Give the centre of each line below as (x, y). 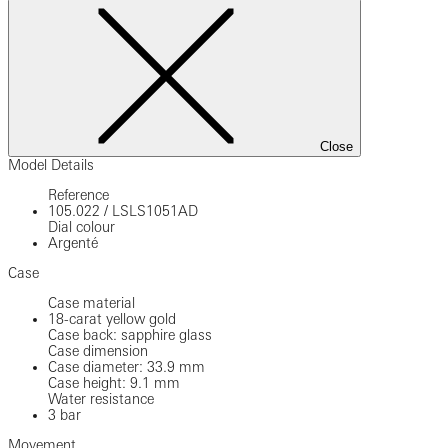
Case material (91, 302)
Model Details (51, 164)
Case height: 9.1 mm (114, 382)
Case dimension (98, 350)
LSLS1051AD (155, 210)
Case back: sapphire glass (130, 334)
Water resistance (101, 398)
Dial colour (81, 226)
